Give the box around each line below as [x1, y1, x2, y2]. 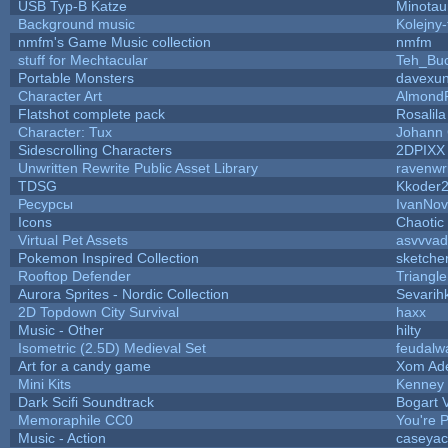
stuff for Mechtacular [17, 51, 148, 68]
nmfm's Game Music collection [17, 33, 211, 50]
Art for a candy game [17, 357, 151, 374]
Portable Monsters [17, 69, 134, 86]
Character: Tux [17, 123, 112, 140]
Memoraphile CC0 [17, 411, 133, 428]
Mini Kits [17, 375, 71, 392]
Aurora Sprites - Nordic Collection [17, 285, 229, 302]
